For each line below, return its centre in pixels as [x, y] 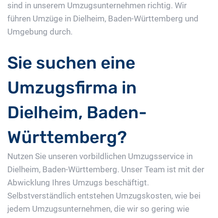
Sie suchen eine [71, 63]
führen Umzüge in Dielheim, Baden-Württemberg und [103, 19]
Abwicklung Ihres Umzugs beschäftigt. [78, 183]
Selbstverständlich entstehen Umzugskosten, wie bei [104, 196]
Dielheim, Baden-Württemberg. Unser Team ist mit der [106, 170]
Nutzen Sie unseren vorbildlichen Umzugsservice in [100, 156]
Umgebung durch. [40, 32]
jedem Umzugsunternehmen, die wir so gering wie [98, 209]
